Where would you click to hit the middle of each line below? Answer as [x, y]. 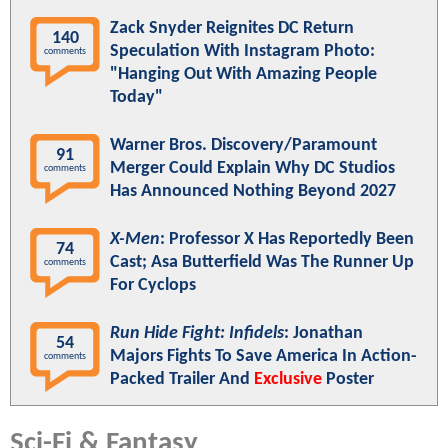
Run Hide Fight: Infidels [197, 333]
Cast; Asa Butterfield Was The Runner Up [262, 262]
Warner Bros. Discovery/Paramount [243, 145]
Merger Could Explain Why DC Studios [252, 168]
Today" [136, 97]
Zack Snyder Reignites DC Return [232, 28]
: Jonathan [323, 333]
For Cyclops [153, 285]
